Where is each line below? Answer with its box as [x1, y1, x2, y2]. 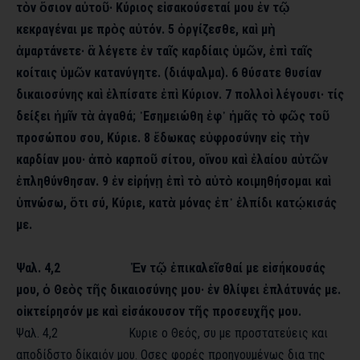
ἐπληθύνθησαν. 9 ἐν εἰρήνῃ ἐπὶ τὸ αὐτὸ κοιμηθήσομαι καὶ [16, 174, 331, 190]
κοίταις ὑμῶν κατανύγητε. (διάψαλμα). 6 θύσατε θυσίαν [16, 65, 321, 81]
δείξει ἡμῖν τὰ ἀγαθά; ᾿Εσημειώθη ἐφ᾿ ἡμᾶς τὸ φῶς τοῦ [16, 108, 329, 125]
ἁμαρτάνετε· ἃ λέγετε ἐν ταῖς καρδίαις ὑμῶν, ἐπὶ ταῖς [16, 43, 313, 59]
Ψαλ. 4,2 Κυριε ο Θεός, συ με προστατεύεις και [16, 325, 328, 342]
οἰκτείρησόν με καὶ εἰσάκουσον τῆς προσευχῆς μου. [16, 304, 301, 320]
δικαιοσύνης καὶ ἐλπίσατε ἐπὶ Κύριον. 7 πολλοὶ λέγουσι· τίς [16, 87, 344, 103]
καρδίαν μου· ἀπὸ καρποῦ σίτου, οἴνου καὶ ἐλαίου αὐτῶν [16, 152, 328, 168]
